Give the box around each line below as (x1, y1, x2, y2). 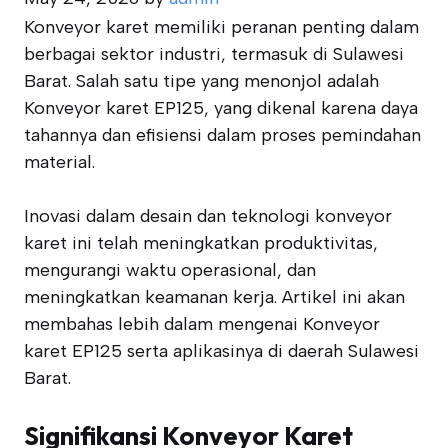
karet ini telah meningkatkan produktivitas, (24, 232, 378, 254)
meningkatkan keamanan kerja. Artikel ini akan (24, 286, 405, 308)
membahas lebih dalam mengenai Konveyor (24, 313, 380, 335)
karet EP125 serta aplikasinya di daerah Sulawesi (24, 340, 419, 362)
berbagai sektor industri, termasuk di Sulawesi (24, 43, 404, 65)
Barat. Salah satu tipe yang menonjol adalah (24, 70, 379, 92)
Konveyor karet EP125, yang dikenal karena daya (24, 97, 418, 119)
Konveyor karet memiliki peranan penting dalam (24, 16, 419, 38)
